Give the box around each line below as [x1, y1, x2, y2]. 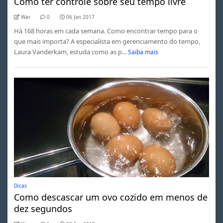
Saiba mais [128, 47, 159, 56]
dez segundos [13, 202, 72, 215]
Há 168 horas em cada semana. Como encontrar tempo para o [13, 26, 198, 35]
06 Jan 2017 [66, 13, 95, 20]
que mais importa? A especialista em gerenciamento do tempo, [13, 36, 200, 46]
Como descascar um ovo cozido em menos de [13, 191, 208, 203]
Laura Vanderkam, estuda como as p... [13, 47, 126, 56]
